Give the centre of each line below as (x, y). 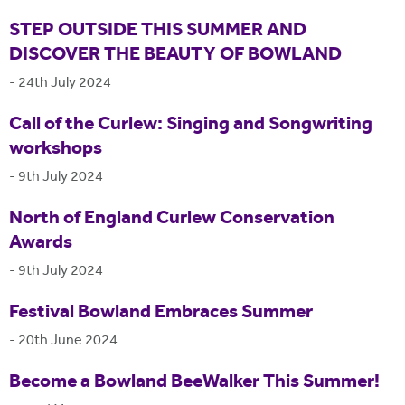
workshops (56, 150)
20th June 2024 (68, 341)
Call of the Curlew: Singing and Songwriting (191, 125)
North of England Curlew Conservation (172, 219)
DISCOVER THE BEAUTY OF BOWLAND (175, 56)
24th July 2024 (65, 83)
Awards (41, 244)
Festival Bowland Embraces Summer (161, 313)
